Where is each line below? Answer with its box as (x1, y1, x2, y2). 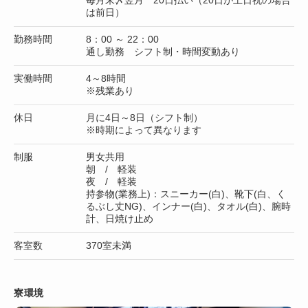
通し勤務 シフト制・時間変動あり (86, 45, 240, 57)
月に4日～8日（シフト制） (86, 111, 203, 123)
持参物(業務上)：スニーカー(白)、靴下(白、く (86, 188, 286, 199)
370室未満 (86, 239, 131, 251)
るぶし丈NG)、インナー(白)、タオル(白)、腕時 (86, 200, 291, 212)
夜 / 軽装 (86, 175, 137, 187)
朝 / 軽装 (86, 163, 137, 175)
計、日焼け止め (86, 212, 153, 224)
